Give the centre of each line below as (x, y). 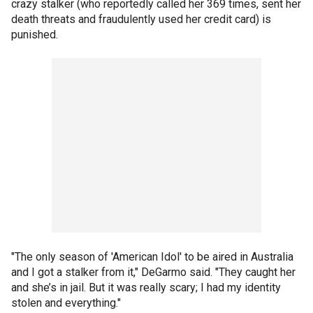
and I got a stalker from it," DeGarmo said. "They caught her (153, 272)
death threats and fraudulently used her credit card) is (141, 19)
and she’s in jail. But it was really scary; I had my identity (146, 287)
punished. (35, 35)
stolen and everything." (66, 303)
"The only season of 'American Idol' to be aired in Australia (152, 257)
